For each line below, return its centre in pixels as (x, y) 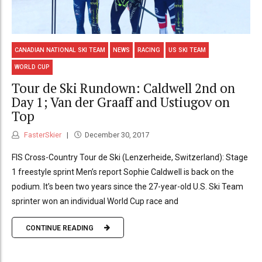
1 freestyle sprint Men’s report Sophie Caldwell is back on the (123, 172)
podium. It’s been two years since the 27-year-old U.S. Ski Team (127, 187)
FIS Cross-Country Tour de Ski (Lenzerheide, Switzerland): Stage (130, 158)
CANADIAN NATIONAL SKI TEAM (60, 50)
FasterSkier (42, 135)
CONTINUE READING (60, 228)
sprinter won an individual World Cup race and (95, 201)
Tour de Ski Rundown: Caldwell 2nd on (123, 88)
